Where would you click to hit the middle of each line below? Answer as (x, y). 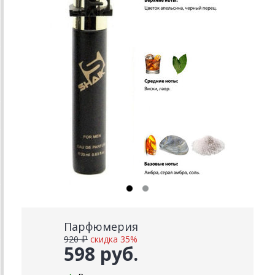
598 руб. (101, 254)
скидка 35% (114, 239)
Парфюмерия (101, 227)
